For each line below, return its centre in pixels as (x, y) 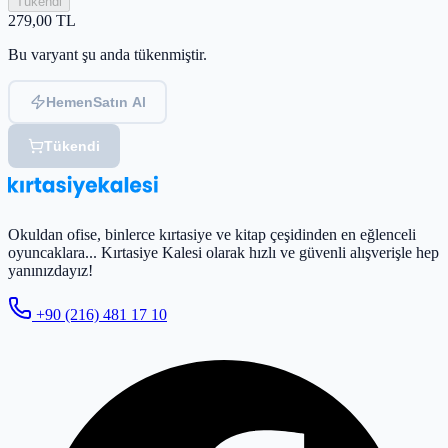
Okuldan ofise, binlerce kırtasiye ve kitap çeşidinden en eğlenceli (212, 235)
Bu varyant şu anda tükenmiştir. (107, 55)
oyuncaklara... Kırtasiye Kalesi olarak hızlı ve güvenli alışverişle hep (223, 253)
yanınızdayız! (50, 271)
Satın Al (119, 102)
